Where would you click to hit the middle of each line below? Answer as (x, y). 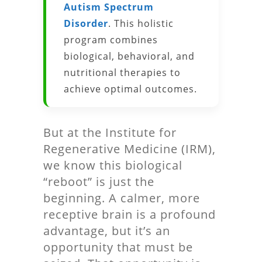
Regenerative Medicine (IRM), (130, 149)
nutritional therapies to (122, 73)
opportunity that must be (118, 247)
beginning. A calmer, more (122, 198)
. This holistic (141, 23)
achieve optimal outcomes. (130, 89)
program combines (111, 40)
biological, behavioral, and (129, 56)
